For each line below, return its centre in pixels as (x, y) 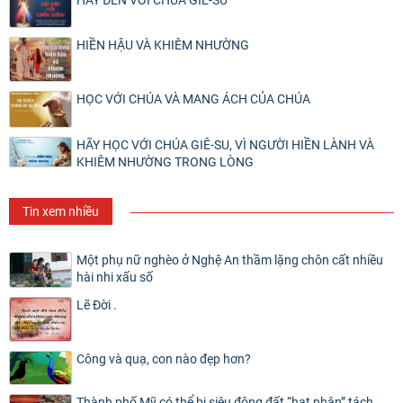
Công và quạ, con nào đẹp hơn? (164, 359)
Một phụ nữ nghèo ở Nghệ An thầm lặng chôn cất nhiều (230, 260)
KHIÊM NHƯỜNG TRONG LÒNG (165, 161)
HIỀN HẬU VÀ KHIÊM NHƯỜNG (163, 45)
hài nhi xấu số (115, 277)
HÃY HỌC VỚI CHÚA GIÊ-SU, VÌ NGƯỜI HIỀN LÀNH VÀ (225, 144)
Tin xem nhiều (61, 211)
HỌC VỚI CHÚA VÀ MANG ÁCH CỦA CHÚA (193, 99)
